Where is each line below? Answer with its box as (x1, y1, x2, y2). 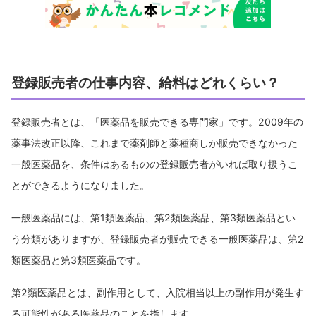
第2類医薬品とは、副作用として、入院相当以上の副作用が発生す (11, 286, 304, 298)
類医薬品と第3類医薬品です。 (11, 253, 146, 266)
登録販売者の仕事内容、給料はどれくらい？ (11, 73, 279, 91)
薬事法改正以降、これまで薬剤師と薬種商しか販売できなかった (11, 136, 298, 149)
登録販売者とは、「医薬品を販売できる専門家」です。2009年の (11, 115, 303, 128)
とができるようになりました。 (11, 178, 150, 191)
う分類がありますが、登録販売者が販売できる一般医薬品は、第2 (11, 232, 304, 245)
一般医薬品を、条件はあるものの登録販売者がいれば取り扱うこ (11, 157, 298, 170)
